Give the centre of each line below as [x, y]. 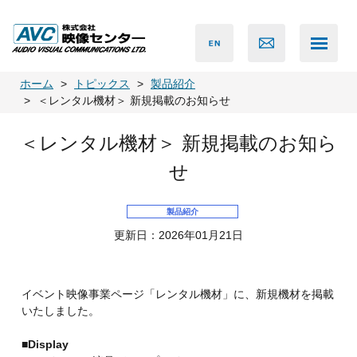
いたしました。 [60, 311]
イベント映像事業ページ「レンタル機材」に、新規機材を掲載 [177, 294]
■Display [45, 345]
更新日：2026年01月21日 [178, 235]
